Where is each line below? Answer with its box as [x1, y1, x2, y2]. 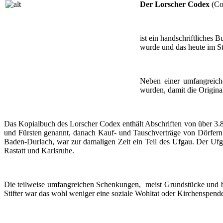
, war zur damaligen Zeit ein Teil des [52, 137, 172, 146]
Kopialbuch [18, 119, 56, 128]
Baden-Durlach [4, 137, 52, 146]
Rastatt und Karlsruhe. [4, 146, 74, 155]
